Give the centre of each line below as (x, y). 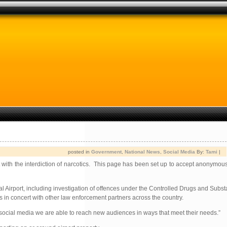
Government (106, 152)
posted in (80, 152)
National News (142, 152)
